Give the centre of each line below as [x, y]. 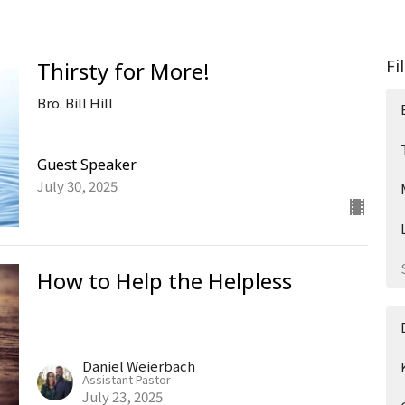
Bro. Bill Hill [75, 102]
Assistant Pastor [126, 379]
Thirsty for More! [123, 71]
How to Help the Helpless [164, 281]
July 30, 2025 [77, 186]
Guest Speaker [86, 165]
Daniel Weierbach [138, 365]
